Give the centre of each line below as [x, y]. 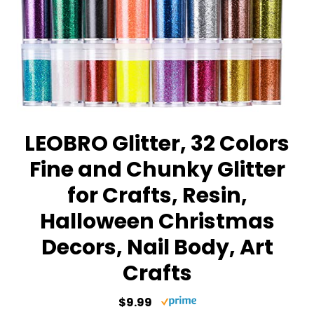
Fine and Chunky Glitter [157, 170]
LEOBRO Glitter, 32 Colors [157, 144]
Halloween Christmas [157, 222]
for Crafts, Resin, [157, 196]
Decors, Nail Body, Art [157, 248]
